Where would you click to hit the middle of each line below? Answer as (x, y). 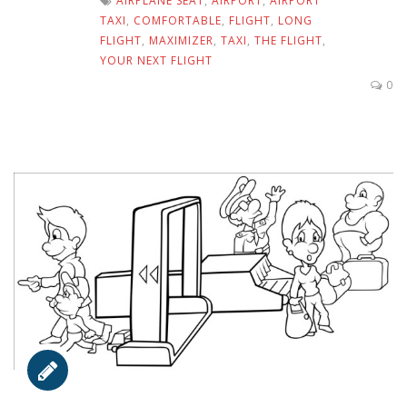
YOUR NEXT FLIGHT (156, 60)
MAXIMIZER (181, 40)
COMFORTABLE (178, 20)
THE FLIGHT (288, 40)
